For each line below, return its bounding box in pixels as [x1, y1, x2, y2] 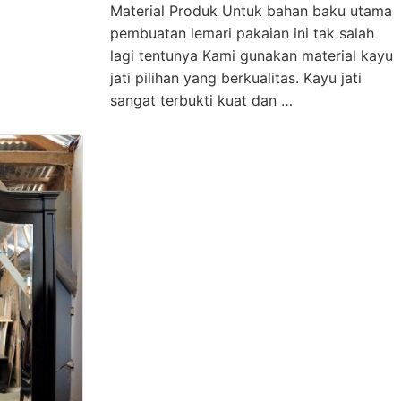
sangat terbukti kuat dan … [109, 90, 293, 109]
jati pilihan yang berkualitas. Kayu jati [109, 68, 362, 87]
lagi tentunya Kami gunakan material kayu [109, 46, 393, 64]
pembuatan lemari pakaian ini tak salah [109, 23, 374, 42]
